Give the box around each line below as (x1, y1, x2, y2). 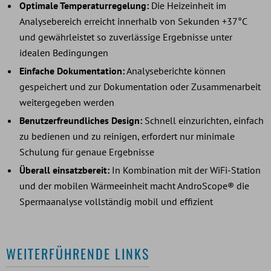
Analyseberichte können (125, 64, 226, 77)
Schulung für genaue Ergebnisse (19, 145, 154, 158)
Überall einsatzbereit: (19, 163, 109, 176)
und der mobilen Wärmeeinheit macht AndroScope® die (19, 179, 249, 192)
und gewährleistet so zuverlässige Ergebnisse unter (19, 30, 232, 43)
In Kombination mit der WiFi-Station (109, 163, 261, 176)
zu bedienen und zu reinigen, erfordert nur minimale (19, 129, 235, 142)
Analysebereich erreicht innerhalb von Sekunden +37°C (19, 15, 247, 27)
